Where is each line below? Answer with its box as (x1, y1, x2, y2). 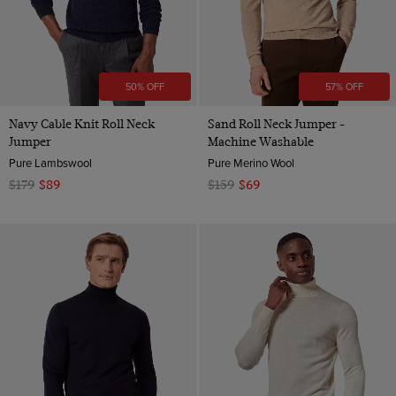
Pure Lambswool (9, 154, 92, 171)
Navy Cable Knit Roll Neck (9, 116, 155, 131)
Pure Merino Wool (207, 154, 294, 171)
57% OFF (324, 79, 363, 94)
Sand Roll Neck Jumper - (207, 116, 345, 131)
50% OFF (126, 79, 165, 94)
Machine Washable (207, 133, 314, 148)
